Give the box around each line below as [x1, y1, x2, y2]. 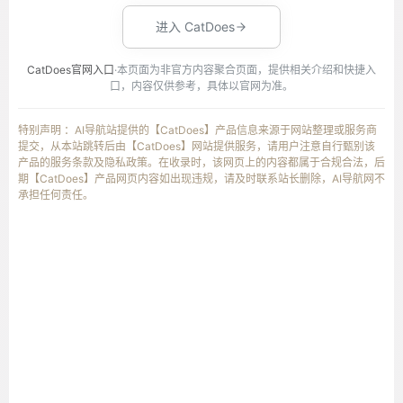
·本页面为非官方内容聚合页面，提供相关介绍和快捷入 [114, 63, 376, 76]
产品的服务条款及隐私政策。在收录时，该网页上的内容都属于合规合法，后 [18, 156, 385, 169]
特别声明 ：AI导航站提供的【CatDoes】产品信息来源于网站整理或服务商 [18, 123, 377, 137]
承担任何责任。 [18, 188, 94, 201]
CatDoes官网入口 [27, 63, 114, 76]
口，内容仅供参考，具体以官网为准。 [110, 79, 293, 93]
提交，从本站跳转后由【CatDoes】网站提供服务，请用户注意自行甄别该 [18, 139, 375, 153]
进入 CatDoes [156, 19, 235, 34]
